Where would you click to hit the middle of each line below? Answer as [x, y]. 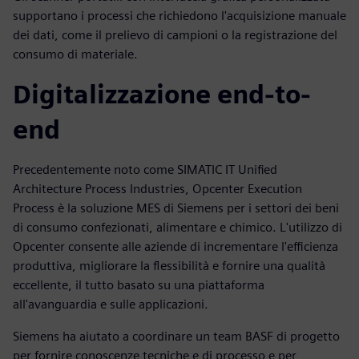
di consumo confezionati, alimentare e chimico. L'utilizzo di [177, 228]
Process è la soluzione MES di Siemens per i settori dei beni [176, 208]
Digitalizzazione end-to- [162, 95]
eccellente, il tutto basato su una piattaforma [139, 285]
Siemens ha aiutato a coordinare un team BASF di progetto [176, 337]
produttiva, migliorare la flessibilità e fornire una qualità [169, 266]
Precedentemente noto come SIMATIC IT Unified [145, 170]
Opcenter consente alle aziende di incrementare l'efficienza [175, 247]
